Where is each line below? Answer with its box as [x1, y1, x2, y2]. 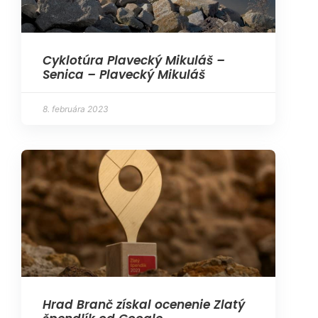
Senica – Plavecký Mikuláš [43, 66, 205, 84]
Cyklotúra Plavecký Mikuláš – [43, 52, 225, 70]
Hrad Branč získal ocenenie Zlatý [43, 296, 245, 314]
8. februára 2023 [43, 104, 109, 115]
